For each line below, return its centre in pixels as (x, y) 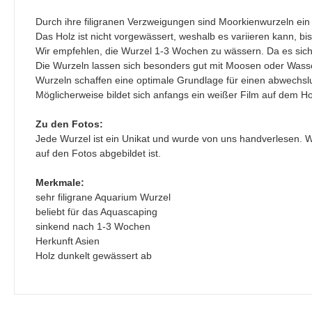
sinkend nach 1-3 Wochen (93, 226)
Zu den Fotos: (69, 124)
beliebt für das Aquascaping (96, 211)
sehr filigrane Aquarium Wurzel (103, 197)
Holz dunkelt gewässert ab (94, 255)
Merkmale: (60, 182)
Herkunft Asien (68, 241)
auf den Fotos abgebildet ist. (98, 153)
